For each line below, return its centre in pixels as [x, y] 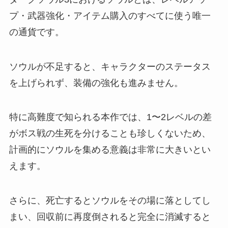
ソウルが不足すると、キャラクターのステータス [110, 66]
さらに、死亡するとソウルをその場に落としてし [110, 201]
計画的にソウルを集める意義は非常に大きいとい [110, 150]
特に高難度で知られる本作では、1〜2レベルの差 [110, 117]
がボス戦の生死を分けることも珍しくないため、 [110, 134]
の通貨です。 [36, 32]
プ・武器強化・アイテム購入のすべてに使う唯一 [110, 16]
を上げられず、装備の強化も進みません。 [96, 83]
